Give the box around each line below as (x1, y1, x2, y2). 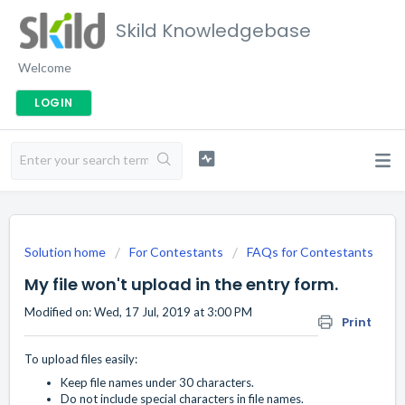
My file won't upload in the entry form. (24, 273, 338, 296)
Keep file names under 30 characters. (61, 375, 257, 391)
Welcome (18, 60, 71, 75)
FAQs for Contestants (247, 244, 373, 259)
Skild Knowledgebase (116, 18, 311, 43)
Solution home (24, 244, 108, 259)
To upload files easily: (24, 352, 137, 367)
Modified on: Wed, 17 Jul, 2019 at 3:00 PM (24, 305, 252, 319)
